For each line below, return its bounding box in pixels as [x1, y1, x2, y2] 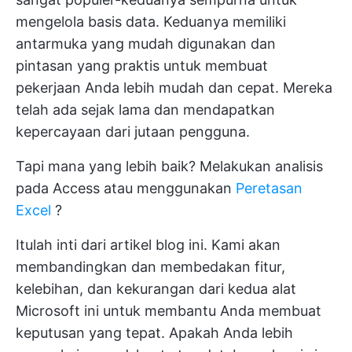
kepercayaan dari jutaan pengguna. [16, 123, 250, 140]
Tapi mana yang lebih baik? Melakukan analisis [16, 158, 323, 174]
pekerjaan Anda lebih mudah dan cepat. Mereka [16, 79, 332, 96]
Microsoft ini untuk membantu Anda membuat [16, 302, 321, 319]
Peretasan [236, 180, 302, 196]
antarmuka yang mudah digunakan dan [16, 35, 276, 52]
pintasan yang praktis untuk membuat [16, 57, 268, 74]
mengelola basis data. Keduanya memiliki [16, 13, 286, 30]
